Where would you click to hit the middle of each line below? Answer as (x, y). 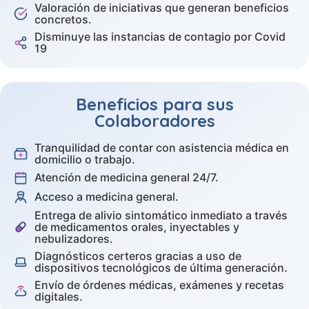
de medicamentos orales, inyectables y (137, 227)
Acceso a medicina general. (107, 197)
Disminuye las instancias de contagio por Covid (160, 36)
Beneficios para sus (154, 104)
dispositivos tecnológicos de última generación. (161, 267)
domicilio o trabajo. (85, 159)
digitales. (59, 296)
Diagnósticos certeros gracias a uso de (138, 256)
